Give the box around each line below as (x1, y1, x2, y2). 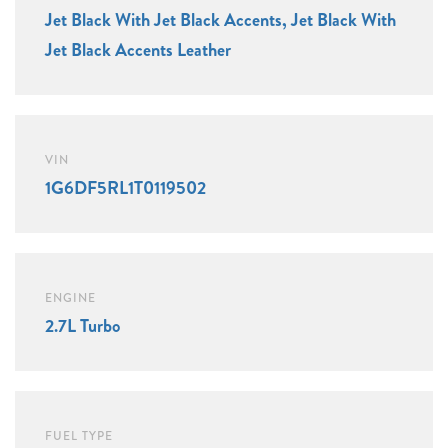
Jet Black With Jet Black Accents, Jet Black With (45, 6, 396, 33)
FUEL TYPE (45, 427, 113, 445)
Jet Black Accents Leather (45, 36, 231, 63)
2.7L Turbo (45, 312, 120, 339)
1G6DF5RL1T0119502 (45, 174, 206, 201)
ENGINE (45, 289, 96, 307)
